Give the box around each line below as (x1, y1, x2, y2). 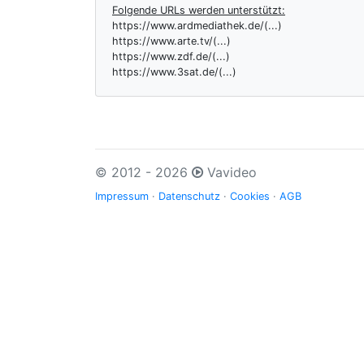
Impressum (95, 190, 149, 202)
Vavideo (203, 164, 257, 180)
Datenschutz (158, 190, 220, 202)
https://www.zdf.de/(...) (112, 50, 230, 63)
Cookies (230, 190, 270, 202)
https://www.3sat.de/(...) (112, 66, 236, 78)
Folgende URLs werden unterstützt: (112, 4, 285, 16)
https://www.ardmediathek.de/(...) (112, 19, 282, 32)
